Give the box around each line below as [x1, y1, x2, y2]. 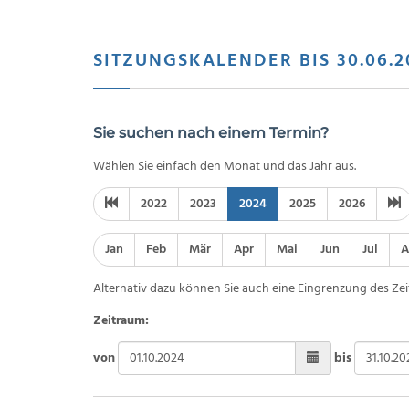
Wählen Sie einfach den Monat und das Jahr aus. [93, 155, 356, 177]
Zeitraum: [93, 309, 149, 331]
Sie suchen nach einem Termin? [93, 124, 329, 142]
